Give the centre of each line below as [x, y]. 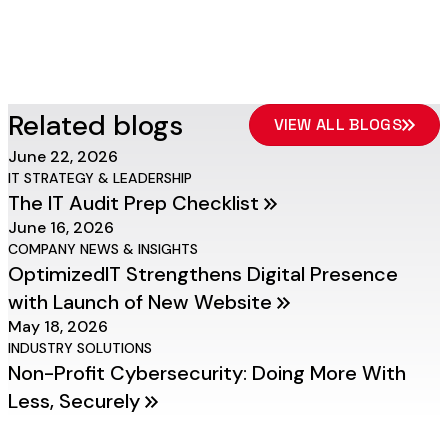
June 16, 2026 [61, 227]
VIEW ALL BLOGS [337, 124]
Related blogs [95, 125]
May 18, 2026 [58, 326]
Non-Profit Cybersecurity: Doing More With [207, 373]
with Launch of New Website [142, 302]
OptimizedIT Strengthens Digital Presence [203, 274]
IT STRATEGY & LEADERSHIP [100, 178]
